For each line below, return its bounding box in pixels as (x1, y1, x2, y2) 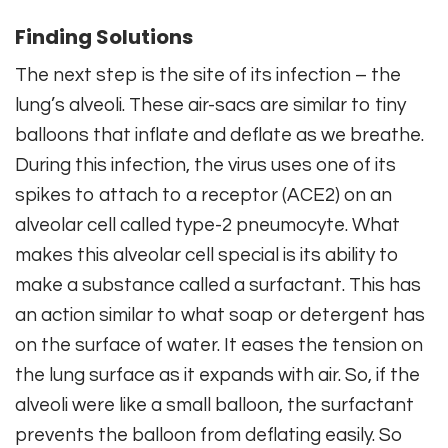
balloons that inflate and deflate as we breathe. (15, 124, 424, 145)
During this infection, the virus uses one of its (15, 154, 396, 175)
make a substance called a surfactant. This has (15, 274, 421, 295)
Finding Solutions (15, 22, 193, 51)
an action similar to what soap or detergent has (15, 304, 425, 325)
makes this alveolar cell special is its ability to (15, 244, 399, 265)
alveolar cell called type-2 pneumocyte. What (15, 214, 400, 235)
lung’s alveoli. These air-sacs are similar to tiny (15, 94, 406, 115)
